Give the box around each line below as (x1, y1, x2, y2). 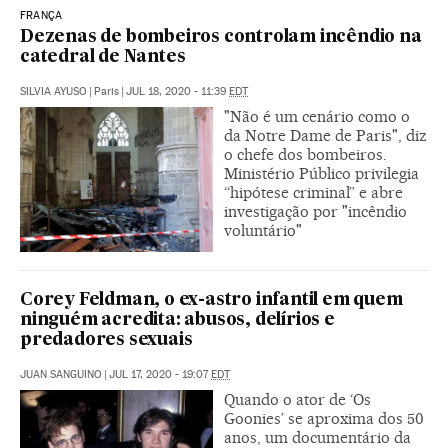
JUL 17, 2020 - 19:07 (109, 367, 211, 381)
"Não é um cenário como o (224, 106, 410, 126)
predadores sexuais (20, 331, 193, 349)
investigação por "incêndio (224, 201, 407, 221)
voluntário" (224, 220, 302, 240)
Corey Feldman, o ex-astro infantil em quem (20, 291, 403, 309)
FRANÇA (20, 8, 63, 22)
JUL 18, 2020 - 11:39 (126, 84, 229, 98)
